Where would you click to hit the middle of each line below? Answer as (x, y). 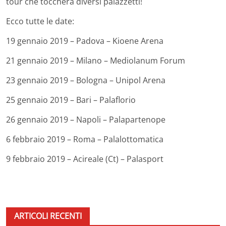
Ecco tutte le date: (40, 21)
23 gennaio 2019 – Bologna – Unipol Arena (86, 80)
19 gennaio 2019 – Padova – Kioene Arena (85, 41)
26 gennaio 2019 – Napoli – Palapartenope (86, 119)
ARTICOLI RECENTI (48, 216)
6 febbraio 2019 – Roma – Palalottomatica (85, 139)
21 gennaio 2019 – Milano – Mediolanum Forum (96, 60)
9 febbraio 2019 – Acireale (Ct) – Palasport (85, 159)
